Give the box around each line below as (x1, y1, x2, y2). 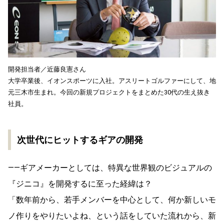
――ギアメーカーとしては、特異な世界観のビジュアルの (8, 162, 212, 172)
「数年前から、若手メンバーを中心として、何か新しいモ (8, 194, 216, 204)
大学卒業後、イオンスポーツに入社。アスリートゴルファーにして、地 (8, 76, 216, 84)
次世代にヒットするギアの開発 (17, 134, 143, 145)
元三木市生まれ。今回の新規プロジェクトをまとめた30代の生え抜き (8, 88, 210, 96)
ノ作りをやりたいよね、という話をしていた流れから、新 (8, 210, 216, 220)
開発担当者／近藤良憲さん (8, 65, 86, 73)
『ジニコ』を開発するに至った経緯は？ (8, 178, 152, 188)
